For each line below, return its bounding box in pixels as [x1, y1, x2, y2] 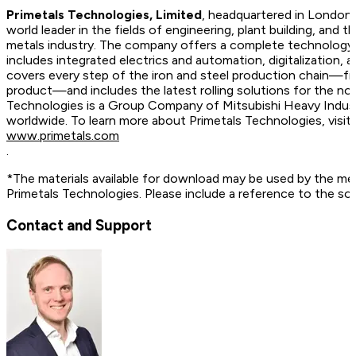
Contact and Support [6, 215, 152, 234]
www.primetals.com [6, 128, 119, 143]
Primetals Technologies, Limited [6, 7, 202, 22]
